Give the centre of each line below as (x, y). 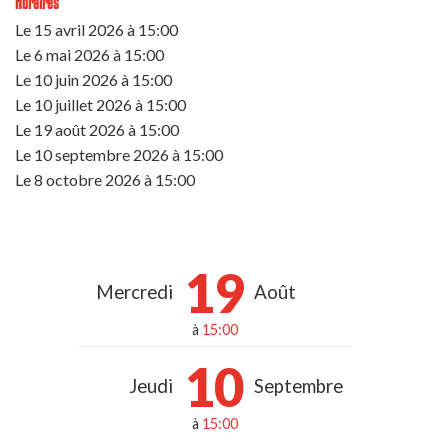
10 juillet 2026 (83, 104)
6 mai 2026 (72, 54)
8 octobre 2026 (87, 179)
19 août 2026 (79, 129)
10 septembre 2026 (101, 154)
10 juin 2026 (76, 79)
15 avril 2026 (79, 29)
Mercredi (134, 291)
